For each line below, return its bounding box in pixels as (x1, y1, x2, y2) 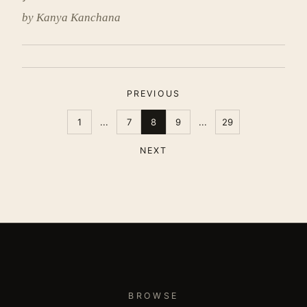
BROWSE (128, 291, 179, 301)
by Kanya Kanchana (22, 11, 121, 24)
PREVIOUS (126, 88, 181, 99)
